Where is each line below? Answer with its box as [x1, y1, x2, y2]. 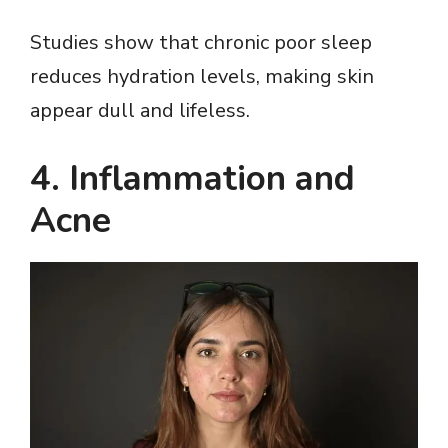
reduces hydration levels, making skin [30, 63, 374, 91]
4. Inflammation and [30, 155, 355, 203]
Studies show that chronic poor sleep [30, 29, 372, 57]
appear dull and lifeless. [30, 97, 250, 125]
